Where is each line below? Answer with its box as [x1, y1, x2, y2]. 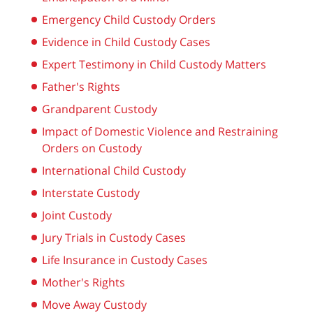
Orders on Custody [42, 140, 142, 156]
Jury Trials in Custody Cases [42, 229, 186, 245]
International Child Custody [42, 162, 186, 178]
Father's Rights [42, 78, 120, 94]
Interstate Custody [42, 184, 140, 201]
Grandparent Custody [42, 101, 157, 117]
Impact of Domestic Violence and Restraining [42, 123, 278, 139]
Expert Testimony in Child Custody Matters [42, 56, 266, 72]
